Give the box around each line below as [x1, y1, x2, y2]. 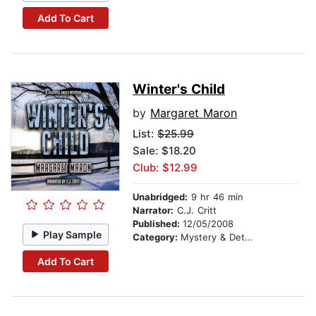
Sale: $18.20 [133, 144, 196, 158]
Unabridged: [133, 191, 188, 203]
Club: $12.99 [133, 161, 197, 175]
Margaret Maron [150, 106, 237, 121]
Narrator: [133, 205, 174, 217]
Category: [133, 231, 181, 243]
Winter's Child [133, 81, 225, 98]
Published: [133, 218, 183, 230]
